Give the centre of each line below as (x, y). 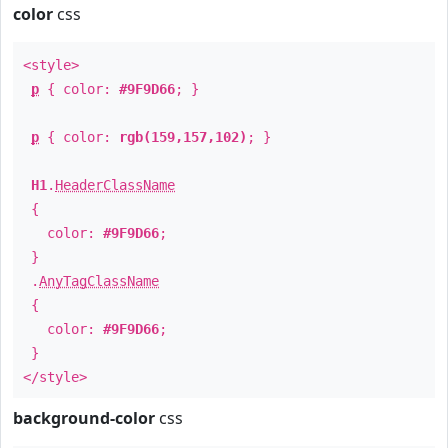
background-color (84, 418)
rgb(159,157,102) (183, 137)
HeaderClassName (115, 185)
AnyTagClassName (99, 281)
